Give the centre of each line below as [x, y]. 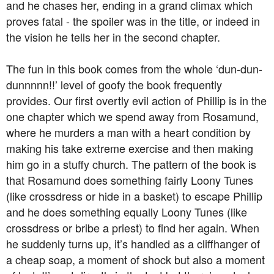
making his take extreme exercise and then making [130, 148]
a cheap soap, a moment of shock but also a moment [135, 260]
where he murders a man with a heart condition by [128, 132]
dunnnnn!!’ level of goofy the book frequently [114, 85]
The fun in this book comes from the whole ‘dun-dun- [134, 69]
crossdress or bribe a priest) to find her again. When [133, 228]
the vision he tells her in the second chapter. [113, 37]
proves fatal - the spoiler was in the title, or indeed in [133, 21]
